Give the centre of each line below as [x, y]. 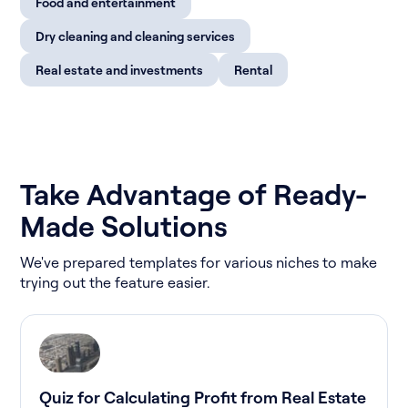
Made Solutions [124, 225]
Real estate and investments [120, 69]
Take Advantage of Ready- [194, 193]
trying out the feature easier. [115, 282]
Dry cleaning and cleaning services [136, 36]
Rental [254, 69]
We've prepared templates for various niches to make [199, 262]
